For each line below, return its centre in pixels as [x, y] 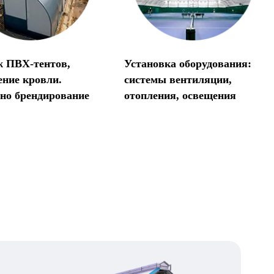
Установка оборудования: [188, 63]
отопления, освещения [180, 95]
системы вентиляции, [178, 79]
